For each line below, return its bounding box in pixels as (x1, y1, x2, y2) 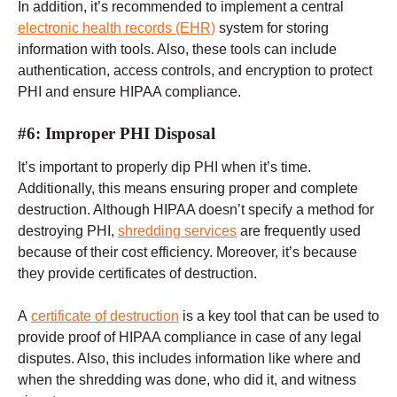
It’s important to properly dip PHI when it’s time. (18, 160, 311, 175)
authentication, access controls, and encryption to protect (18, 62, 372, 78)
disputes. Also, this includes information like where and (18, 351, 361, 367)
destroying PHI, (18, 223, 118, 239)
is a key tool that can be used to (179, 308, 379, 324)
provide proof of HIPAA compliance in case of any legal (18, 330, 362, 346)
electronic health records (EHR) (18, 19, 215, 35)
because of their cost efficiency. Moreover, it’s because (18, 245, 357, 261)
